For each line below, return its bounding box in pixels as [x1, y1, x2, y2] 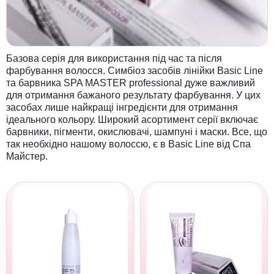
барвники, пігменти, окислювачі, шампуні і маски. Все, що [6, 127, 267, 138]
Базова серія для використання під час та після [6, 53, 222, 64]
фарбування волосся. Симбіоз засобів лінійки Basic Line [6, 65, 263, 76]
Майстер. [6, 151, 48, 162]
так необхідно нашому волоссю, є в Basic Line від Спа [6, 139, 251, 150]
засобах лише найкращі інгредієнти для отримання [6, 102, 238, 113]
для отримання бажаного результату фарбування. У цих [6, 90, 261, 101]
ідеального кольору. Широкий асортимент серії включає [6, 114, 258, 125]
